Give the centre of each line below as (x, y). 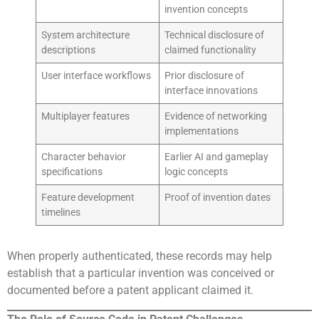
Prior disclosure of (205, 76)
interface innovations (211, 91)
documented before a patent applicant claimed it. (130, 291)
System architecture (86, 36)
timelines (61, 213)
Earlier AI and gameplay (217, 157)
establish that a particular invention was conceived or (141, 273)
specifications (72, 172)
